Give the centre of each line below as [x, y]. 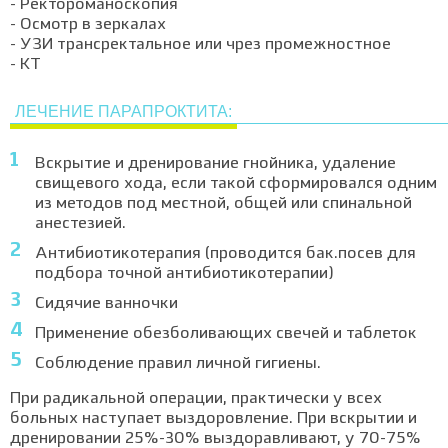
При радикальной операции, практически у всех [196, 399]
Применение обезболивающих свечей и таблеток [226, 334]
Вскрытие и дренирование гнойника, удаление [215, 164]
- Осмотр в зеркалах [88, 25]
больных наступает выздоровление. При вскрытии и [213, 419]
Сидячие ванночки [106, 304]
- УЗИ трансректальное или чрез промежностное [200, 45]
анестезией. [80, 224]
